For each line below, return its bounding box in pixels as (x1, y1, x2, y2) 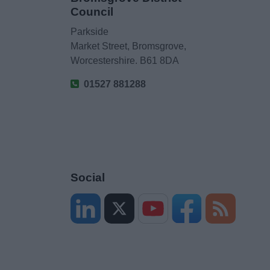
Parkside (71, 27, 109, 37)
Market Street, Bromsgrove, (71, 41, 187, 51)
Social (71, 171, 105, 184)
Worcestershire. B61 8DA (71, 55, 180, 66)
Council (71, 5, 113, 18)
